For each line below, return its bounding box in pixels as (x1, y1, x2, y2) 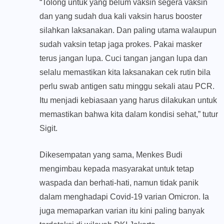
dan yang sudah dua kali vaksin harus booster (39, 12, 202, 21)
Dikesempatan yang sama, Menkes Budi (39, 150, 182, 159)
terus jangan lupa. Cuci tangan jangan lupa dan (39, 54, 207, 63)
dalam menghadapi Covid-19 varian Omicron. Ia (39, 192, 209, 201)
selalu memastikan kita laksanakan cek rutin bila (39, 68, 210, 77)
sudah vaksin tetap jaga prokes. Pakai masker (39, 40, 202, 49)
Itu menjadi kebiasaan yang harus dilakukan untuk (39, 96, 217, 105)
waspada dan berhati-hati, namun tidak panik (39, 178, 198, 187)
